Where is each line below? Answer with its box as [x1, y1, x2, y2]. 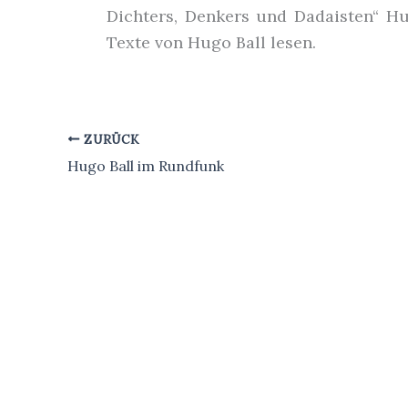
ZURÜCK [79, 130, 140, 148]
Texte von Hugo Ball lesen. [107, 32, 316, 53]
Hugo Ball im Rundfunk [67, 156, 224, 175]
